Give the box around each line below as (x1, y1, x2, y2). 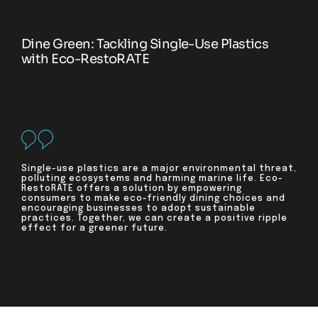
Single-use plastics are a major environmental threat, (21, 165, 297, 174)
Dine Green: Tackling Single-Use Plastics (21, 36, 269, 53)
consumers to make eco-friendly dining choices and (21, 194, 285, 204)
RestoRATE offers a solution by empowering (21, 185, 242, 194)
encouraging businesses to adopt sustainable (21, 204, 256, 214)
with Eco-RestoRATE (21, 51, 150, 67)
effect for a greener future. (21, 224, 168, 234)
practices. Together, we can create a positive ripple (21, 214, 287, 224)
